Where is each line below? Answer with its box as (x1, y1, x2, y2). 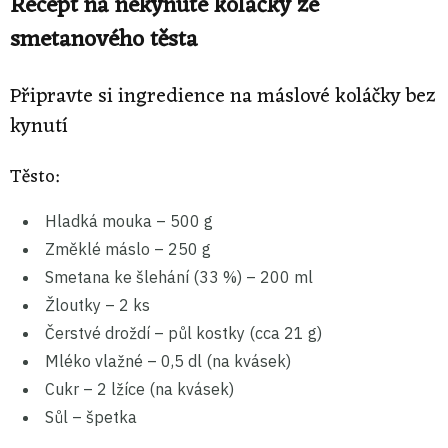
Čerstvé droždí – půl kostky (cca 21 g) (45, 322, 322, 343)
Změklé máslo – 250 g (45, 238, 211, 259)
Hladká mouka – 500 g (45, 210, 213, 231)
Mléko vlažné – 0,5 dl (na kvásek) (45, 350, 291, 371)
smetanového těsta (10, 20, 198, 62)
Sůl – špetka (45, 406, 137, 427)
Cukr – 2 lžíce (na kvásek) (45, 378, 234, 399)
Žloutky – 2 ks (45, 294, 150, 315)
